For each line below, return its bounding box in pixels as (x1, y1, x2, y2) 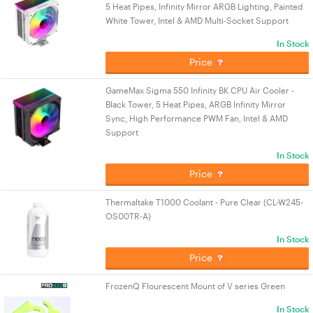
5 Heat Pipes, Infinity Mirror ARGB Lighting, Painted (105, 1, 304, 11)
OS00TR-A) (105, 211, 152, 221)
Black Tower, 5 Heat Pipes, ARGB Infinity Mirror (105, 99, 286, 109)
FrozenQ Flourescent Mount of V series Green (105, 281, 286, 291)
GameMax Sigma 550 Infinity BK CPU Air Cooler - (105, 85, 295, 95)
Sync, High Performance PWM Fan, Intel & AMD (105, 113, 289, 123)
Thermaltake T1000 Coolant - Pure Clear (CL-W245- (105, 197, 304, 207)
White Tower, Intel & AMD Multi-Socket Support (105, 15, 289, 25)
